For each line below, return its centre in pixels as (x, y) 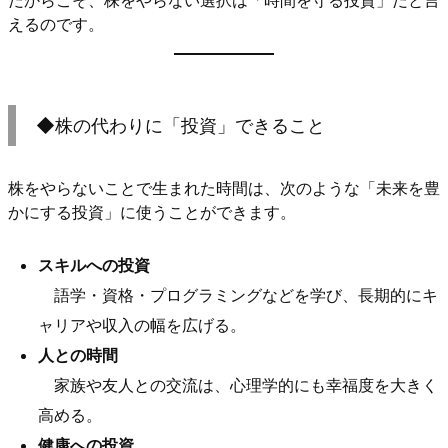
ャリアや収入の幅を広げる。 (142, 325)
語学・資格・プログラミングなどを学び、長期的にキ (238, 295)
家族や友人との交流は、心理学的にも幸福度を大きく (238, 385)
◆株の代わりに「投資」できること (180, 126)
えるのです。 (56, 23)
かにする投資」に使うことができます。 (152, 212)
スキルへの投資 (94, 265)
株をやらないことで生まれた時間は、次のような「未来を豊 (224, 188)
